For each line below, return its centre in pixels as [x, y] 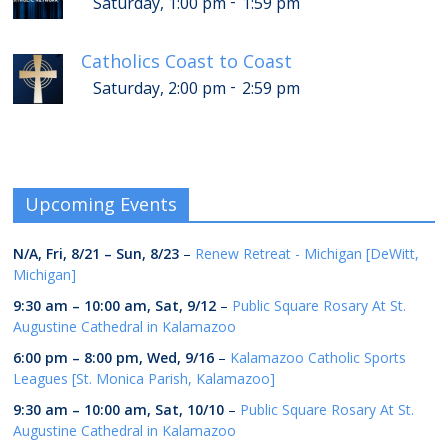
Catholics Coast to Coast [187, 60]
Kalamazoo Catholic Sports [318, 357]
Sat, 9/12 [186, 305]
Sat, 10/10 [190, 409]
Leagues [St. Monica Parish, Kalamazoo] [144, 378]
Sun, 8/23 [148, 253]
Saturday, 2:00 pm [160, 87]
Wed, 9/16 [181, 357]
